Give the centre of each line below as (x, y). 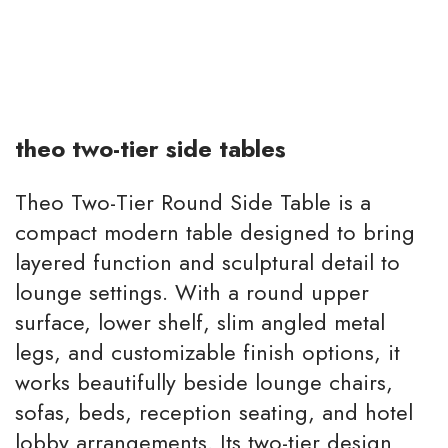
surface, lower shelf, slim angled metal (200, 322)
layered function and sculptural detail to (207, 262)
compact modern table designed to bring (215, 232)
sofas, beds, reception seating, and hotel (214, 412)
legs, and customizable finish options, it (207, 352)
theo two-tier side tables (150, 148)
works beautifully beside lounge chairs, (204, 382)
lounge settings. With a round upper (192, 292)
